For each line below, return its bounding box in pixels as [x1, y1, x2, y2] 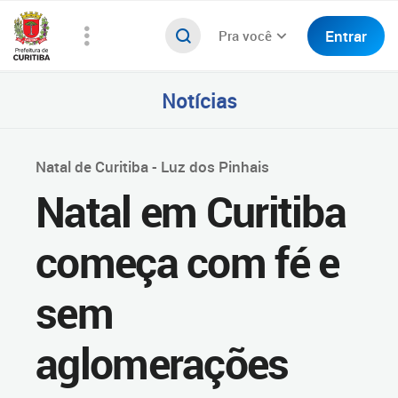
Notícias [161, 86, 237, 114]
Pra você [219, 27, 272, 44]
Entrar [325, 25, 367, 46]
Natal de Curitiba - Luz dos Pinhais [36, 156, 269, 177]
